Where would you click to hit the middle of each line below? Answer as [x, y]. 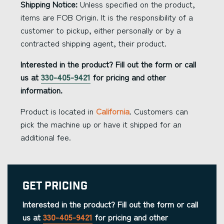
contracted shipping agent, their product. [93, 43]
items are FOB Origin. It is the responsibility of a [107, 17]
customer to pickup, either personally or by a [101, 30]
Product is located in [58, 111]
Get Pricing [55, 186]
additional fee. [46, 137]
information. [41, 90]
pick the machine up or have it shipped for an [101, 124]
